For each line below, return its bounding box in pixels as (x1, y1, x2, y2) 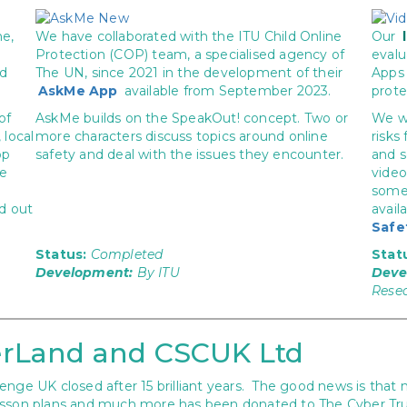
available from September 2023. (120, 83, 332, 99)
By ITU (133, 264, 180, 281)
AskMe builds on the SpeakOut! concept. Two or (35, 110, 349, 126)
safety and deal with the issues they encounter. (35, 146, 344, 163)
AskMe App (37, 83, 118, 99)
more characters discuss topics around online (35, 128, 328, 144)
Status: (35, 246, 91, 263)
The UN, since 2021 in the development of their (35, 65, 347, 81)
